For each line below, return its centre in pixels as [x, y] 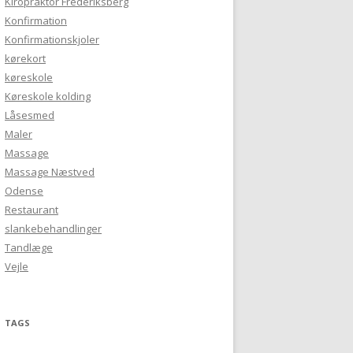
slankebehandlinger [53, 229]
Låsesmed [30, 115]
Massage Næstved [50, 172]
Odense [24, 191]
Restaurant [32, 210]
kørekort [25, 58]
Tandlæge [29, 247]
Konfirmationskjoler [52, 39]
